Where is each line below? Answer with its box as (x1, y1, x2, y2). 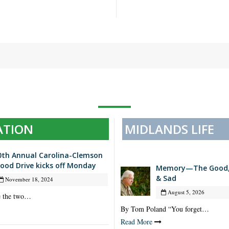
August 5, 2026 (166, 188, 204, 196)
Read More (121, 217, 152, 227)
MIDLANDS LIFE (125, 121, 214, 138)
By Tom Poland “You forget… (121, 204, 209, 214)
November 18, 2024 (4, 175, 53, 184)
